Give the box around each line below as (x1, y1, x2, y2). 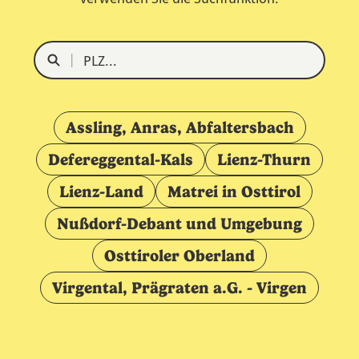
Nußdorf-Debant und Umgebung (57, 214, 302, 233)
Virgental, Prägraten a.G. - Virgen (52, 278, 307, 297)
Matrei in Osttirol (167, 182, 301, 201)
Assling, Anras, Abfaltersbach (65, 118, 294, 137)
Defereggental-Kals (48, 150, 193, 169)
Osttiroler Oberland (104, 246, 255, 265)
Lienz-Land (58, 182, 143, 201)
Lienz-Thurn (217, 150, 311, 169)
